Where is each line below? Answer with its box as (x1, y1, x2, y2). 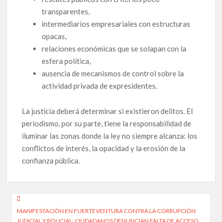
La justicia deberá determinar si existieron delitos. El (22, 106, 193, 115)
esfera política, (42, 56, 91, 65)
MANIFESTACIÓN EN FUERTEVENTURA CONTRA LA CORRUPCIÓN (17, 207, 196, 215)
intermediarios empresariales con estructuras (42, 19, 191, 28)
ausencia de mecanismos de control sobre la (42, 68, 184, 78)
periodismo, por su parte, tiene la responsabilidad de (22, 118, 192, 128)
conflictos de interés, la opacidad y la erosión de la (22, 143, 186, 153)
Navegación (6, 192, 84, 210)
